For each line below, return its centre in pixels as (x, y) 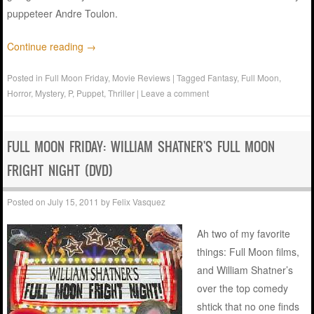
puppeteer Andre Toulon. (63, 13)
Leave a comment (175, 93)
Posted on (28, 201)
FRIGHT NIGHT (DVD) (60, 170)
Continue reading (47, 46)
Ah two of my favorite (244, 233)
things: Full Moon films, (248, 251)
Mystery (50, 93)
